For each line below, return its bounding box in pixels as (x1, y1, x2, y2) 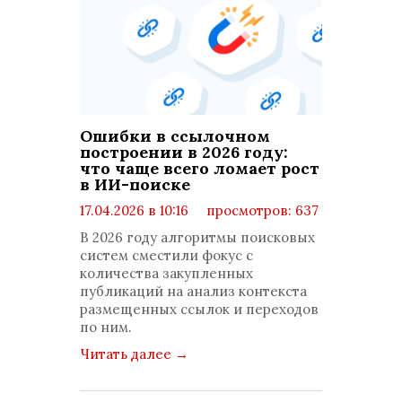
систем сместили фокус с (80, 247, 253, 264)
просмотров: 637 (203, 202, 319, 219)
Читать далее (80, 345, 175, 363)
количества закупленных (80, 265, 253, 282)
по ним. (80, 319, 132, 336)
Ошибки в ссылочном (80, 126, 270, 146)
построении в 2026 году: (80, 142, 288, 162)
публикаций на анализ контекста (80, 283, 307, 300)
